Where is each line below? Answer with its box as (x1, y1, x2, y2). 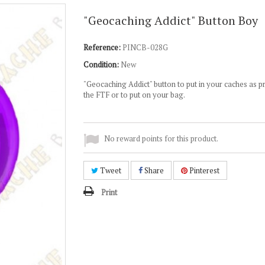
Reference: (83, 42, 121, 53)
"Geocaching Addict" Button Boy (83, 12, 258, 28)
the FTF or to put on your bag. (83, 89, 185, 100)
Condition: (83, 59, 119, 70)
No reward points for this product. (104, 133, 218, 144)
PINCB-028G (122, 42, 168, 53)
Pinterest (187, 165, 219, 176)
